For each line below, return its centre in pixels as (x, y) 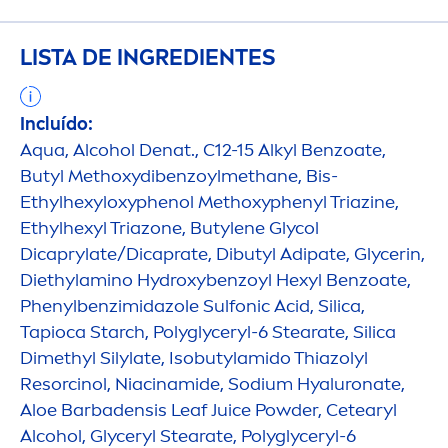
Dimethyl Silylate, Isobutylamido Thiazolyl (194, 357)
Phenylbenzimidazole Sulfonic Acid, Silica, (192, 305)
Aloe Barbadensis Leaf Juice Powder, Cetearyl (208, 409)
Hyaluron (335, 383)
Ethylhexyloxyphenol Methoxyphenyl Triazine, (209, 201)
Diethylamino (78, 279)
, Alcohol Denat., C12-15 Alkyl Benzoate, (225, 149)
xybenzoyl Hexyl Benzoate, (299, 279)
